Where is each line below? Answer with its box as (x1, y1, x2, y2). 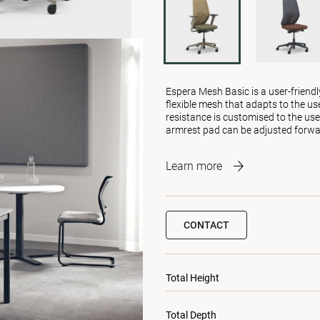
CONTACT (184, 219, 229, 231)
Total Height (166, 272, 219, 284)
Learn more (166, 159, 222, 173)
